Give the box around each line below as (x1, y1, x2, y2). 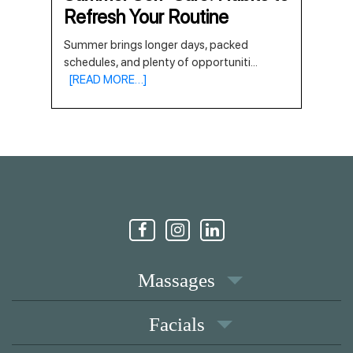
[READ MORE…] (64, 72, 147, 87)
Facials (148, 314, 205, 335)
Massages (138, 269, 215, 291)
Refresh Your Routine (64, 6, 229, 28)
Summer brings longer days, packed (64, 38, 248, 52)
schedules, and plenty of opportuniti (64, 55, 251, 69)
